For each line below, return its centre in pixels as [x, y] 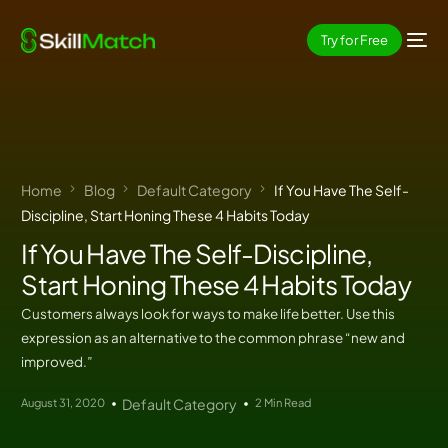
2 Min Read [282, 401]
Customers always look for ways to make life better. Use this [208, 314]
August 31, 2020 [63, 401]
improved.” [57, 362]
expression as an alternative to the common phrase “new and [213, 338]
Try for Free [354, 40]
